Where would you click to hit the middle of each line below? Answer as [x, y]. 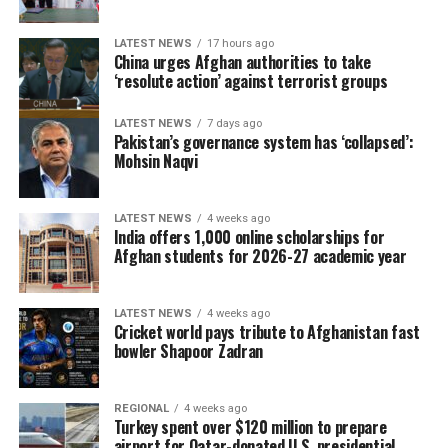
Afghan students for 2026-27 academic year [260, 255]
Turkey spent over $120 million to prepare [250, 426]
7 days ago [234, 123]
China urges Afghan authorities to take [242, 61]
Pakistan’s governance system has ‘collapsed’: [263, 141]
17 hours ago [240, 43]
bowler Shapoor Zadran [188, 350]
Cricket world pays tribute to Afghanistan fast [266, 331]
